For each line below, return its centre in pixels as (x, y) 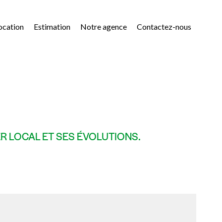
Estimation (52, 26)
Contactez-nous (164, 26)
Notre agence (104, 26)
